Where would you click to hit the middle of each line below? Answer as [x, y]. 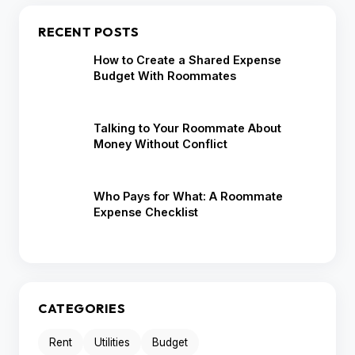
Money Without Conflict [160, 144]
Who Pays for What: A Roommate [188, 197]
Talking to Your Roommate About [187, 128]
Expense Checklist [146, 212]
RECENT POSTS [88, 32]
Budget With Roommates [165, 76]
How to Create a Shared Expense [187, 60]
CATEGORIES [82, 309]
